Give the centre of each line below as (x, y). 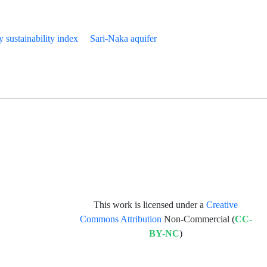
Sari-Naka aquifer (123, 39)
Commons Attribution (120, 219)
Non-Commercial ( (198, 219)
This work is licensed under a (150, 205)
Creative (222, 205)
